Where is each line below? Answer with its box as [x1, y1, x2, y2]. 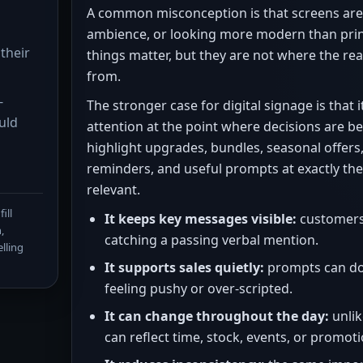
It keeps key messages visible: [105, 210, 297, 228]
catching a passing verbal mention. [105, 231, 318, 249]
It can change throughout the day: [105, 307, 329, 325]
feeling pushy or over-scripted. [105, 280, 293, 297]
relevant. [87, 181, 140, 199]
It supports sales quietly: [105, 258, 264, 276]
